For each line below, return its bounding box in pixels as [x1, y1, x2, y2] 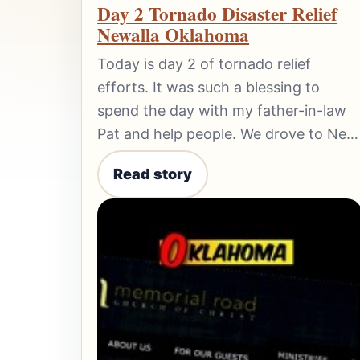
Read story [112, 166, 192, 183]
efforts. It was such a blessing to [97, 78, 321, 96]
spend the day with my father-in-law [97, 101, 347, 119]
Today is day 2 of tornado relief [97, 55, 312, 72]
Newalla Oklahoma [97, 21, 250, 49]
